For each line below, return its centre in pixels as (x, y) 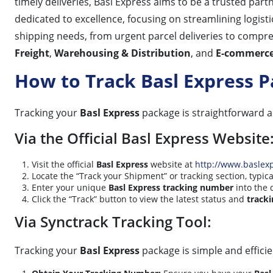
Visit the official (64, 164)
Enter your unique (70, 187)
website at (172, 164)
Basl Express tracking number (171, 187)
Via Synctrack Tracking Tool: (113, 221)
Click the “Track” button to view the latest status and (139, 199)
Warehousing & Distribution (122, 53)
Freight (32, 53)
